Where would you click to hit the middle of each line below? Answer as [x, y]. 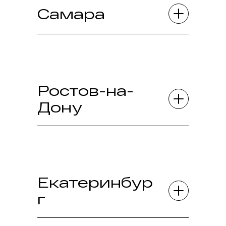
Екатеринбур [95, 182]
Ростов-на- [86, 90]
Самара [71, 13]
